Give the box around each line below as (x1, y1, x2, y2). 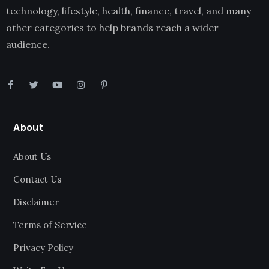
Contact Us (13, 174, 61, 185)
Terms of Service (13, 219, 87, 231)
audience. (6, 38, 50, 50)
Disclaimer (13, 196, 59, 208)
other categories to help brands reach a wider (6, 22, 219, 34)
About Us (13, 151, 51, 162)
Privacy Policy (13, 242, 73, 253)
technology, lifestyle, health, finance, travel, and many (6, 5, 251, 17)
